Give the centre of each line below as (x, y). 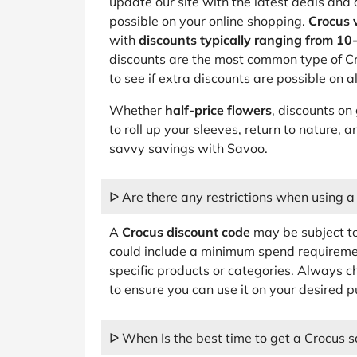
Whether (137, 110)
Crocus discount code (186, 232)
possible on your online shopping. (209, 21)
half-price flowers (218, 110)
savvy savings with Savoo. (188, 148)
